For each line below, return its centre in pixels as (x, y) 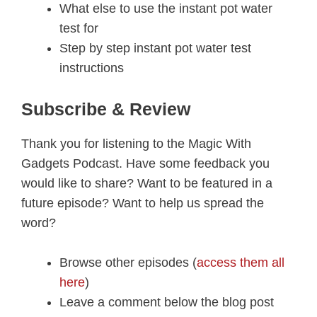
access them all (241, 263)
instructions (92, 68)
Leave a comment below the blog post (167, 302)
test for (79, 28)
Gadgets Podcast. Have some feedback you (145, 163)
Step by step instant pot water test (155, 48)
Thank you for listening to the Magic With (136, 143)
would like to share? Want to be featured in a (147, 183)
